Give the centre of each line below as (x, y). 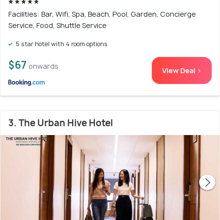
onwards (43, 66)
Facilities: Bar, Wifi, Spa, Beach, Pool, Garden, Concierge (102, 14)
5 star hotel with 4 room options (61, 44)
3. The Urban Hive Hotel (61, 123)
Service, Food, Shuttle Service (57, 26)
